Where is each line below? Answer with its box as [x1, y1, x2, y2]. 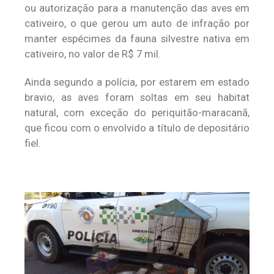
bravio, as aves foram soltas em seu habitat [24, 91, 250, 103]
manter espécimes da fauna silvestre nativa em [24, 32, 250, 45]
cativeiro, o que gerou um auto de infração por [24, 17, 250, 29]
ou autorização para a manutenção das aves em [24, 1, 250, 14]
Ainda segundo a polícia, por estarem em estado [24, 75, 250, 88]
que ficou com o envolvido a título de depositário [24, 121, 250, 134]
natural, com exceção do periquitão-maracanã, [24, 106, 250, 119]
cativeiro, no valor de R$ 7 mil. [24, 47, 161, 60]
